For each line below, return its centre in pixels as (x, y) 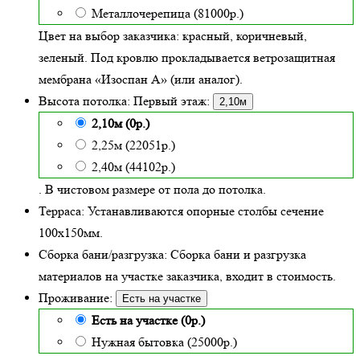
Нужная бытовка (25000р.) (164, 342)
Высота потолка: (84, 101)
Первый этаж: (172, 101)
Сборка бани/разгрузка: (103, 255)
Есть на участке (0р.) (148, 321)
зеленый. (63, 58)
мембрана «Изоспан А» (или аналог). (141, 80)
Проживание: (76, 298)
